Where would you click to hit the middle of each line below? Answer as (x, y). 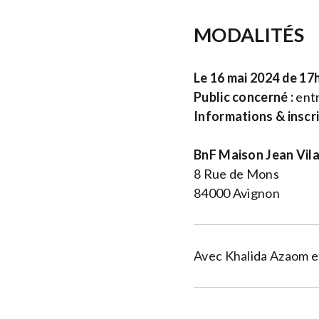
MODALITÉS (249, 34)
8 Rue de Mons (236, 173)
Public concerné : (244, 96)
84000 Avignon (237, 193)
